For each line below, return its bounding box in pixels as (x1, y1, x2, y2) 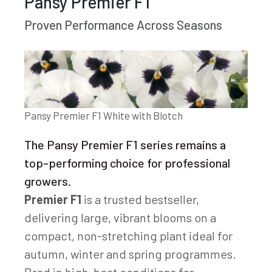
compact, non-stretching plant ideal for (24, 228, 233, 243)
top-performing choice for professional (24, 155, 230, 170)
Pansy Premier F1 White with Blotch (24, 109, 183, 121)
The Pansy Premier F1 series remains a (24, 137, 226, 152)
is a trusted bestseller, (81, 191, 199, 206)
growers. (24, 173, 71, 188)
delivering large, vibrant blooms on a (24, 209, 216, 225)
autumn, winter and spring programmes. (24, 246, 236, 261)
